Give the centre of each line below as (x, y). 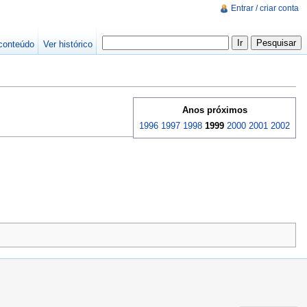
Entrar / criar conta (265, 8)
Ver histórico (67, 44)
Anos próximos (214, 110)
